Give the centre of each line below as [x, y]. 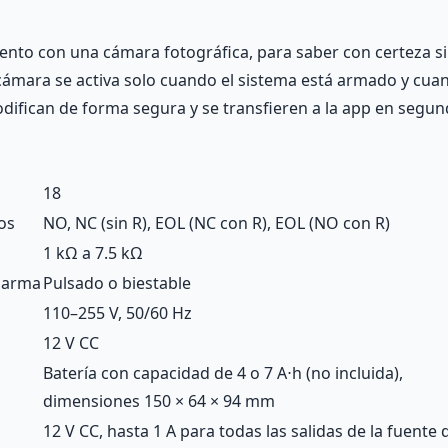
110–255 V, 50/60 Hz [117, 313]
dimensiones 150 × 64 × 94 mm [159, 401]
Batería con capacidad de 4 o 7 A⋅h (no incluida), [223, 373]
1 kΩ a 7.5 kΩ [93, 253]
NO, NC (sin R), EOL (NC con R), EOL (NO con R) [216, 223]
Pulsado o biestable [117, 283]
